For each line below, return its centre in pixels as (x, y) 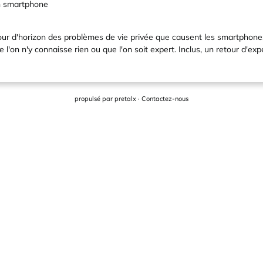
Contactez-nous (165, 99)
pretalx (125, 99)
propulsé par (95, 99)
